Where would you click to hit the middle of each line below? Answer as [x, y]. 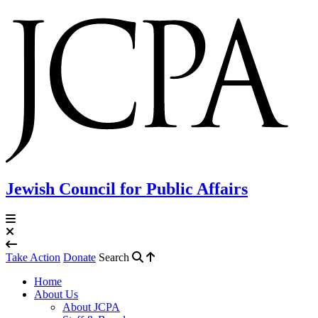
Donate [79, 257]
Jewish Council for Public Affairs [127, 188]
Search [114, 257]
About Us [56, 294]
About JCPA [91, 307]
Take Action [33, 257]
